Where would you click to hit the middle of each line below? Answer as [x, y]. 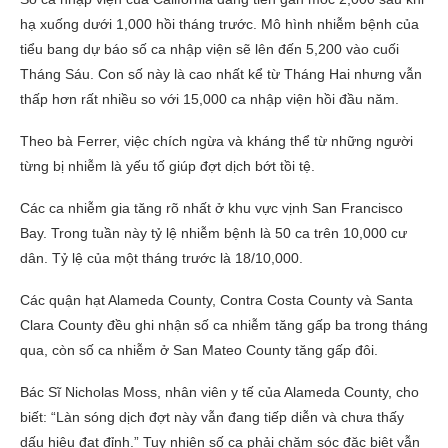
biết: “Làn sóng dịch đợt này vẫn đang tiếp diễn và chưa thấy [212, 417]
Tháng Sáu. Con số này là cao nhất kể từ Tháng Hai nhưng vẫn [221, 74]
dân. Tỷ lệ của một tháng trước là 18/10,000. [161, 258]
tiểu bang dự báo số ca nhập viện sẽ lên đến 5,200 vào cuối [209, 49]
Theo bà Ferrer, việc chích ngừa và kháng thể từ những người [216, 141]
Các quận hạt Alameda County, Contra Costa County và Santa [216, 300]
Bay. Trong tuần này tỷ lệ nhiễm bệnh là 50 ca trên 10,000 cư [213, 233]
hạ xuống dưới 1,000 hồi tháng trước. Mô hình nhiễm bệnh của [219, 24]
